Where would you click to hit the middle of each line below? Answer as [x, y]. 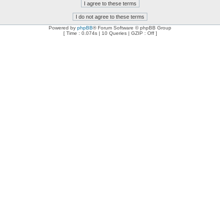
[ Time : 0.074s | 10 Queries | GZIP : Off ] [110, 33]
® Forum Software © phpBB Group [132, 28]
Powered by [63, 28]
